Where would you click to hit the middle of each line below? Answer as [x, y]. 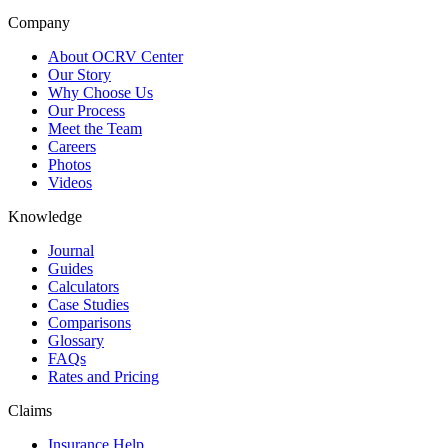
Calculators [83, 286]
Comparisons [89, 322]
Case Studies [88, 304]
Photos [69, 164]
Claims [30, 410]
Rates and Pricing [103, 376]
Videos [70, 182]
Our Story [79, 74]
